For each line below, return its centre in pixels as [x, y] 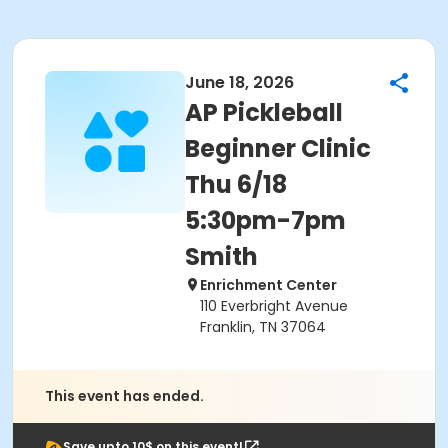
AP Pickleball [264, 112]
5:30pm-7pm [265, 220]
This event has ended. [124, 396]
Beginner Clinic [278, 148]
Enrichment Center [268, 285]
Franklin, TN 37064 [263, 327]
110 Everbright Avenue [274, 306]
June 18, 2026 [239, 82]
